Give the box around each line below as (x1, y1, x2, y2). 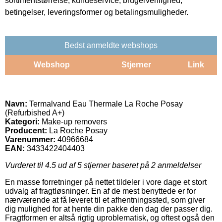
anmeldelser (156, 161, 201, 169)
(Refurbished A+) (5, 108, 64, 117)
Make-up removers (40, 117, 107, 126)
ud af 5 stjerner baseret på (56, 161, 151, 169)
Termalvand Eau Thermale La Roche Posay (27, 99, 183, 108)
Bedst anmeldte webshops (64, 41, 158, 50)
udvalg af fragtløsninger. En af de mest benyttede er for (5, 186, 196, 195)
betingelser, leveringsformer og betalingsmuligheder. (5, 7, 188, 16)
